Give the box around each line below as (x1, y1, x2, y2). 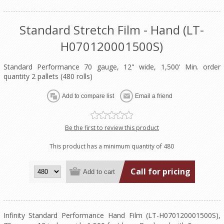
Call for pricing (130, 165, 190, 177)
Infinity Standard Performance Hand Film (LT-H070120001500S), (3, 210, 221, 220)
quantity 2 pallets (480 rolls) (3, 71, 92, 81)
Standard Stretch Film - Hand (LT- (19, 21, 204, 38)
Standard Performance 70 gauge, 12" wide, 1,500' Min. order (3, 62, 221, 72)
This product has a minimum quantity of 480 (49, 142, 174, 151)
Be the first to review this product (64, 123, 159, 132)
